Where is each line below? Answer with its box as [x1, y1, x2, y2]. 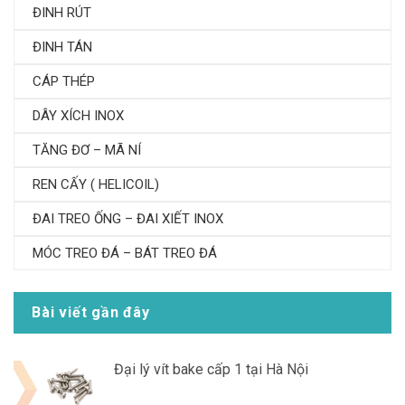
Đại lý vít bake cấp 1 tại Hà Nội [114, 361, 308, 379]
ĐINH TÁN [33, 39, 92, 56]
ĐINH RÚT [33, 5, 91, 22]
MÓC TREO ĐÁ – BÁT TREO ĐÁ [33, 245, 217, 262]
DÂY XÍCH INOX [33, 108, 124, 125]
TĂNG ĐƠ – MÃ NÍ [33, 142, 141, 159]
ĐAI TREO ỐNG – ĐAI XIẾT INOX [33, 211, 223, 228]
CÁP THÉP [33, 73, 95, 90]
